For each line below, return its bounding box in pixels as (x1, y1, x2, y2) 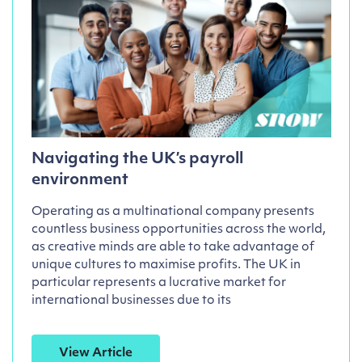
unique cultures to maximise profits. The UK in (31, 259, 301, 272)
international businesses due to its (31, 295, 231, 308)
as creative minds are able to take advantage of (31, 242, 314, 255)
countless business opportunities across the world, (31, 224, 326, 237)
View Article (58, 347, 133, 360)
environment (31, 173, 128, 189)
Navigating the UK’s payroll (31, 152, 243, 168)
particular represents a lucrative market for (31, 277, 286, 290)
